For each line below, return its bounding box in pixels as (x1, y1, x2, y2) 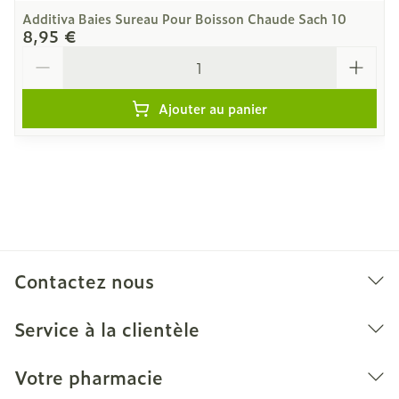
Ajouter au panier (159, 99, 267, 118)
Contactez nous (14, 267, 154, 294)
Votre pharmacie (14, 363, 163, 390)
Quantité (21, 44, 84, 65)
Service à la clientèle (14, 315, 199, 342)
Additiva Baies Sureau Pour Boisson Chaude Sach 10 (22, 9, 346, 28)
